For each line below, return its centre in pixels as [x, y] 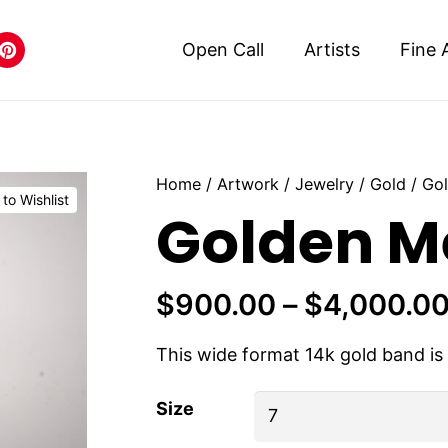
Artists [331, 49]
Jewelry [324, 184]
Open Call [222, 49]
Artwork [247, 184]
